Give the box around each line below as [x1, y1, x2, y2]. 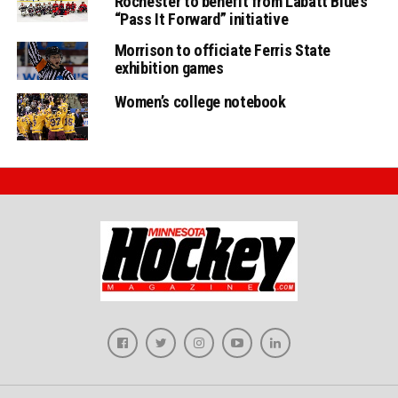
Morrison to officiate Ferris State [114, 36, 331, 55]
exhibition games [114, 53, 224, 73]
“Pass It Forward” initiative [114, 4, 289, 24]
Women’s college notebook [114, 87, 286, 107]
